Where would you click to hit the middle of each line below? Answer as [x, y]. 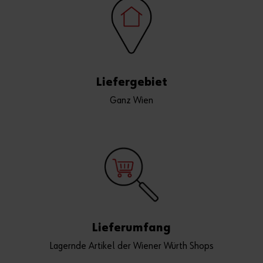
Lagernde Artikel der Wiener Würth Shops [131, 247]
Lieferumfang [131, 228]
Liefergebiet [131, 82]
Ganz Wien [131, 100]
